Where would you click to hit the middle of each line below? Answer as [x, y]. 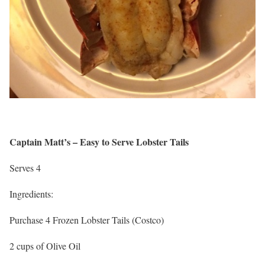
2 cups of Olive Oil [45, 246]
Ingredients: [31, 194]
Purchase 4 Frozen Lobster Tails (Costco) [87, 220]
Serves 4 [25, 168]
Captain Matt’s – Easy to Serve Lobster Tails [99, 142]
